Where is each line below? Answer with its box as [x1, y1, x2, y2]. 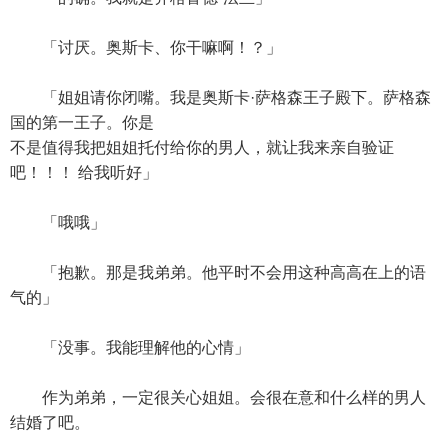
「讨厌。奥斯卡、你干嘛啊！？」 [10, 39, 282, 56]
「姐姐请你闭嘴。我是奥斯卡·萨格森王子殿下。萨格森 [10, 89, 431, 106]
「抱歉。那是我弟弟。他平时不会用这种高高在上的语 [10, 264, 426, 281]
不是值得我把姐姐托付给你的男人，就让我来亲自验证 [10, 139, 394, 156]
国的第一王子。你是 [10, 114, 154, 131]
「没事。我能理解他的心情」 [10, 339, 250, 356]
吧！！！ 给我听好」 [10, 164, 158, 181]
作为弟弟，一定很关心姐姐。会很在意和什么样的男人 [10, 389, 426, 406]
